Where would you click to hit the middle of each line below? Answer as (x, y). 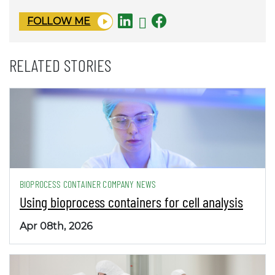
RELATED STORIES (60, 65)
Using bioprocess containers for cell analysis (131, 202)
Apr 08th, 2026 (56, 226)
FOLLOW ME (59, 21)
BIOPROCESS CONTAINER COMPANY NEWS (88, 184)
